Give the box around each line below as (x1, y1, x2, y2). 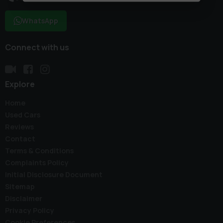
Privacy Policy (5, 206, 54, 216)
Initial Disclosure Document (5, 170, 103, 180)
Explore (5, 79, 35, 90)
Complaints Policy (5, 158, 69, 168)
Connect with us (5, 42, 69, 53)
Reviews (5, 122, 34, 132)
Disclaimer (5, 194, 42, 204)
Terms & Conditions (5, 146, 74, 156)
